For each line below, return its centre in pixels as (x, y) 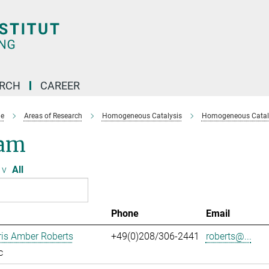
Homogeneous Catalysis (142, 116)
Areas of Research (53, 116)
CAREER (60, 86)
